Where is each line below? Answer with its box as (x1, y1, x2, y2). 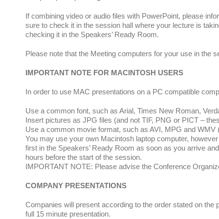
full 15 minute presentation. (25, 210, 110, 218)
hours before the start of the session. (25, 153, 142, 161)
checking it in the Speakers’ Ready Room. (25, 30, 159, 39)
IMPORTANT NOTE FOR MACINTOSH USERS (25, 68, 183, 77)
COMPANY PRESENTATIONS (25, 181, 127, 190)
